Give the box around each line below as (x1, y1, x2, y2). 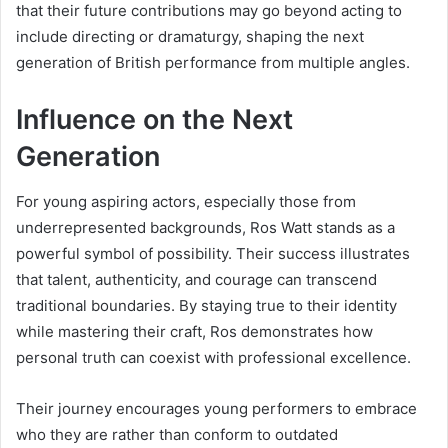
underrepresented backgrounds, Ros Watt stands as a (16, 217, 395, 237)
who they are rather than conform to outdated (16, 424, 338, 444)
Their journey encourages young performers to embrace (16, 398, 417, 418)
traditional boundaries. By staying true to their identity (16, 295, 397, 315)
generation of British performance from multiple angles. (16, 53, 410, 73)
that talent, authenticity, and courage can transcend (16, 269, 377, 289)
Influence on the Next (16, 103, 293, 137)
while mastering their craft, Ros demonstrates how (16, 321, 373, 341)
